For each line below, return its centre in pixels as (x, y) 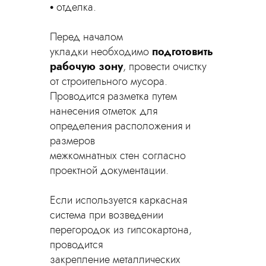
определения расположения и (120, 126)
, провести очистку (165, 66)
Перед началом (86, 37)
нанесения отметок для (104, 111)
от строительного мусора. (109, 81)
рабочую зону (86, 66)
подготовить (183, 52)
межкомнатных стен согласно (118, 156)
